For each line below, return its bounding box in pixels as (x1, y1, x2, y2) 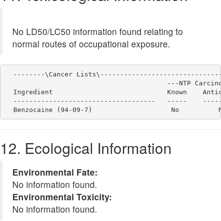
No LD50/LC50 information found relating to (12, 25, 183, 38)
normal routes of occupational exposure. (12, 37, 170, 50)
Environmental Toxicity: (12, 190, 112, 203)
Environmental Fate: (12, 166, 98, 179)
